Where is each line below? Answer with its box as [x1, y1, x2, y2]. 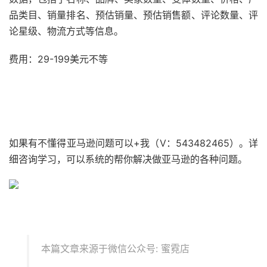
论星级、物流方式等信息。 [9, 25, 123, 37]
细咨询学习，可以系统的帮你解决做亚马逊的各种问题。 [9, 153, 247, 165]
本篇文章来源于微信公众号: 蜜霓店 [41, 243, 190, 254]
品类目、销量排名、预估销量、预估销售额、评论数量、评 [9, 9, 258, 21]
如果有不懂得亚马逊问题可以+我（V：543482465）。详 [9, 137, 258, 149]
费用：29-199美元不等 [9, 53, 108, 65]
